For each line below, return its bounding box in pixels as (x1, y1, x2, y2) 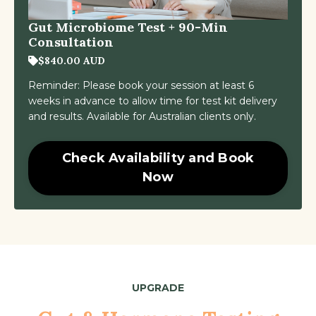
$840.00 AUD (38, 54, 105, 67)
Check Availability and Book (61, 150, 255, 166)
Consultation (28, 33, 114, 50)
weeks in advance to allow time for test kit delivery (28, 94, 277, 107)
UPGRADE (132, 281, 184, 294)
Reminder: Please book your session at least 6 (28, 78, 254, 92)
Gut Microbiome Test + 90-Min (28, 18, 228, 35)
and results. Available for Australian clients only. (28, 109, 256, 123)
